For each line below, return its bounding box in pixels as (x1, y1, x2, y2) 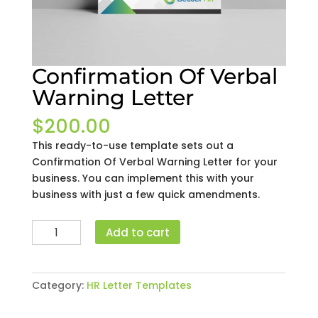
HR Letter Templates (86, 278, 192, 293)
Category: (31, 278, 87, 293)
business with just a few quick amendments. (31, 187, 260, 202)
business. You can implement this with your (31, 171, 254, 186)
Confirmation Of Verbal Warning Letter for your (31, 155, 278, 170)
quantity (31, 302, 75, 317)
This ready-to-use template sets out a (31, 138, 234, 153)
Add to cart (105, 224, 170, 240)
